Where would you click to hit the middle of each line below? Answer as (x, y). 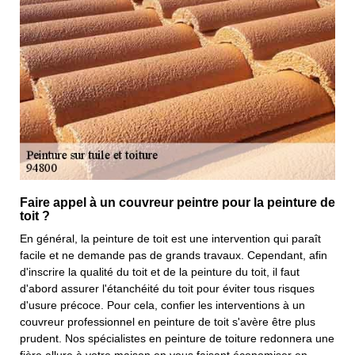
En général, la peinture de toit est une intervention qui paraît (170, 239)
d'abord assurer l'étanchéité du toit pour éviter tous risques (167, 288)
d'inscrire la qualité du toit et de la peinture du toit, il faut (160, 272)
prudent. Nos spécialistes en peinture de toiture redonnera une (177, 338)
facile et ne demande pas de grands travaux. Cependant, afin (174, 255)
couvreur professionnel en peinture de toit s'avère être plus (168, 322)
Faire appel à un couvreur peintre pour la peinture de (177, 202)
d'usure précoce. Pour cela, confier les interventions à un (162, 305)
